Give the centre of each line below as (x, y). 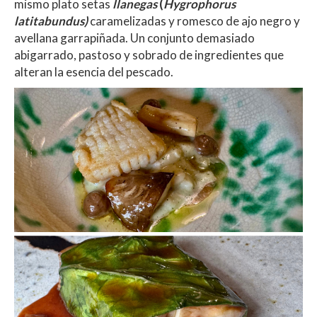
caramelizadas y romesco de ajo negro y (194, 21)
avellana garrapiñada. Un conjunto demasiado (134, 38)
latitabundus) (51, 21)
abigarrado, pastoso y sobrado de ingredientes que (149, 54)
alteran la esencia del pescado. (94, 71)
